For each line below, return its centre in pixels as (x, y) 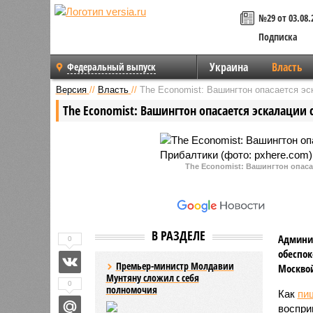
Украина (228, 67)
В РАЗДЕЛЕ (179, 235)
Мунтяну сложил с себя (152, 277)
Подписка (278, 37)
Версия (71, 89)
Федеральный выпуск (111, 67)
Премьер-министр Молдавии (175, 265)
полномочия (131, 289)
